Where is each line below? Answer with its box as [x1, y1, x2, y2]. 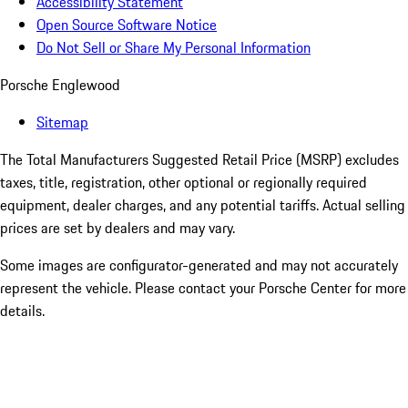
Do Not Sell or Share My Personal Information [36, 36, 311, 59]
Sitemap [36, 111, 88, 134]
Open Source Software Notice [36, 14, 217, 36]
